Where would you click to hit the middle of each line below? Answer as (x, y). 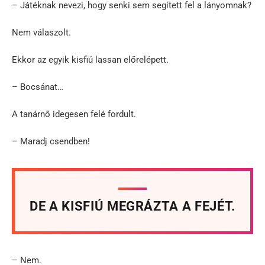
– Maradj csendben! (51, 141)
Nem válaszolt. (41, 32)
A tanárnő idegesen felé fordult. (74, 114)
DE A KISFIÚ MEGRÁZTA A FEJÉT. (132, 206)
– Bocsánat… (38, 87)
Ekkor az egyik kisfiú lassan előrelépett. (90, 59)
